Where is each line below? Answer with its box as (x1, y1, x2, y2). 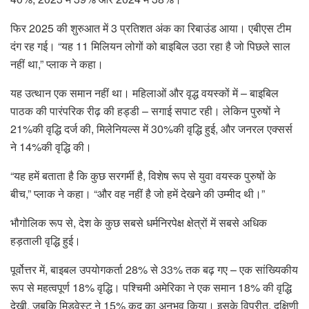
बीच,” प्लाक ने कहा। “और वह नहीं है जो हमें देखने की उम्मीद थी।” (10, 185, 265, 201)
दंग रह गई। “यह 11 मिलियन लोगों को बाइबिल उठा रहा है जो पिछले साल (10, 37, 290, 54)
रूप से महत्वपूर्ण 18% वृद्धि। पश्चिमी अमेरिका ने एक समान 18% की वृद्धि (10, 279, 292, 295)
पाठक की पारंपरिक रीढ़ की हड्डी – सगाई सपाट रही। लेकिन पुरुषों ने (10, 102, 280, 119)
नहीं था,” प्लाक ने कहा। (10, 55, 103, 72)
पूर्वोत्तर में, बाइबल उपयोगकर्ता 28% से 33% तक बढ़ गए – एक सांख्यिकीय (10, 261, 298, 277)
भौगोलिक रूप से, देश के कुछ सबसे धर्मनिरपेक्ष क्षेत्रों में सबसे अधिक (10, 214, 267, 230)
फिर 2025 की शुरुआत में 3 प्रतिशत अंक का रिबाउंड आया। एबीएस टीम (10, 19, 291, 36)
